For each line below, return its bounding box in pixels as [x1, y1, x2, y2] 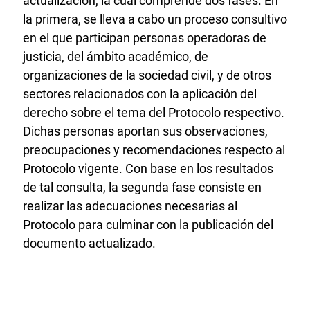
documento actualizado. [23, 236, 156, 250]
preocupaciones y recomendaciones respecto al [23, 143, 285, 157]
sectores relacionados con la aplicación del [23, 86, 257, 101]
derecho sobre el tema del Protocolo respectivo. [23, 105, 284, 120]
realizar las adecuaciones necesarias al [23, 199, 237, 213]
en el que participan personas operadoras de [23, 30, 266, 45]
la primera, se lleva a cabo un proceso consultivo [23, 12, 287, 26]
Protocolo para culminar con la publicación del [23, 217, 273, 232]
